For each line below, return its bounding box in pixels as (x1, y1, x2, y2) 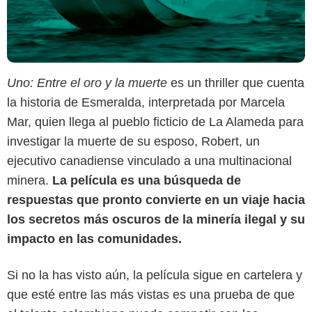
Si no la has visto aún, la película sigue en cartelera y (7, 267, 302, 282)
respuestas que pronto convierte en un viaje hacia (7, 192, 305, 207)
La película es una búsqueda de (49, 173, 241, 187)
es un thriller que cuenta (167, 75, 304, 90)
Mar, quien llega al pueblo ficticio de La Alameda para (7, 114, 304, 129)
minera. (7, 173, 49, 187)
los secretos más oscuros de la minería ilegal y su (7, 212, 305, 226)
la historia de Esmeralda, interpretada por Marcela (7, 95, 285, 109)
